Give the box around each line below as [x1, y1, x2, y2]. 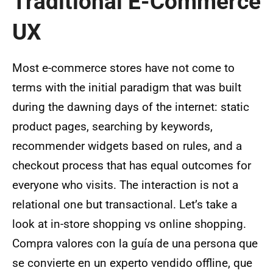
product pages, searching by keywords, [12, 119, 213, 134]
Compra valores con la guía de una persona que [12, 236, 258, 251]
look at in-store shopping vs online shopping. [12, 217, 246, 232]
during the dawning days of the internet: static [12, 100, 249, 115]
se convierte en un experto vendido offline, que [12, 256, 252, 271]
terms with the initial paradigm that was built [12, 80, 241, 95]
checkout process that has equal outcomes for [12, 158, 251, 173]
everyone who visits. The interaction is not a [12, 178, 238, 193]
